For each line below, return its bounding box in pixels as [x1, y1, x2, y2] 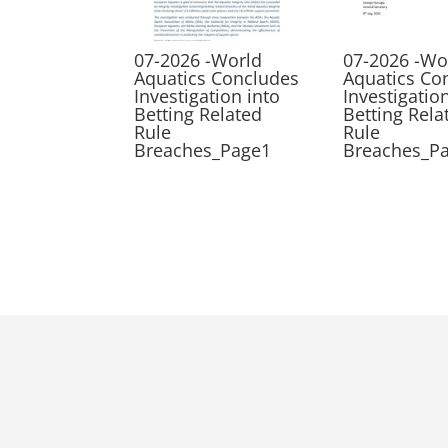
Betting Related [134, 102, 263, 127]
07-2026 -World [134, 48, 263, 73]
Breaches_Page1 [134, 138, 272, 163]
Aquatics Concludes [134, 66, 300, 91]
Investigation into [134, 84, 281, 109]
